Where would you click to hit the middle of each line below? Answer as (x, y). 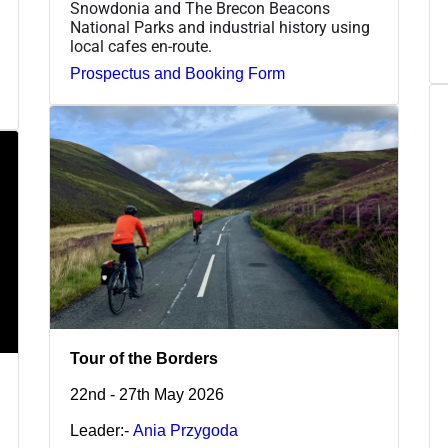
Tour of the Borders (144, 358)
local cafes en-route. (141, 47)
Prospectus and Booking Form (177, 74)
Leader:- (101, 430)
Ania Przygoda (185, 430)
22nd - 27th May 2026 (147, 394)
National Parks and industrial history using (220, 28)
